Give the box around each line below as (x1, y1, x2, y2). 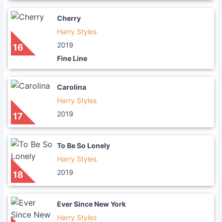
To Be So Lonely (57, 141, 110, 150)
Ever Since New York (57, 200, 126, 208)
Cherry (57, 14, 81, 22)
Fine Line (57, 54, 87, 62)
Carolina (57, 83, 86, 91)
